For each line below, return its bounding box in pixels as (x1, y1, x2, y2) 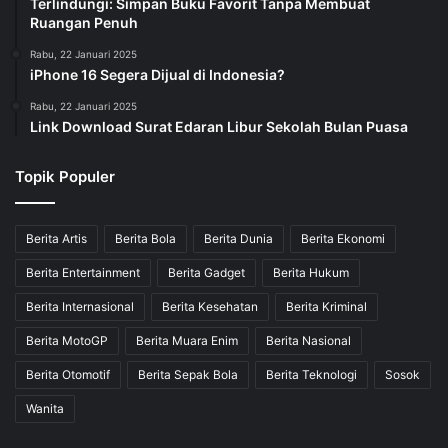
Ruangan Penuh (30, 13, 138, 31)
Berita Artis (26, 230, 87, 246)
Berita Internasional (26, 298, 134, 314)
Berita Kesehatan (162, 298, 258, 314)
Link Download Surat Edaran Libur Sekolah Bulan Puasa (30, 117, 408, 135)
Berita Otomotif (26, 366, 110, 382)
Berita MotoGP (26, 332, 108, 348)
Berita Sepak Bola (138, 366, 238, 382)
